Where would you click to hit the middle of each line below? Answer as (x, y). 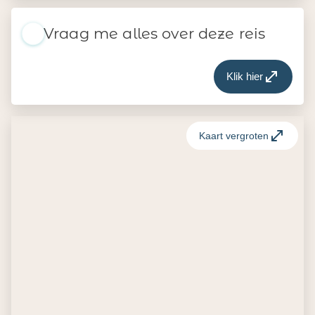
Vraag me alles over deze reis (155, 33)
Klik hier (245, 76)
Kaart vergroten (234, 136)
